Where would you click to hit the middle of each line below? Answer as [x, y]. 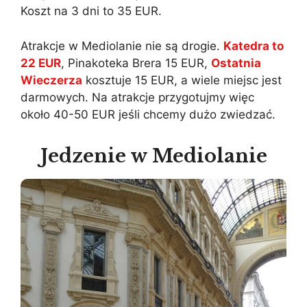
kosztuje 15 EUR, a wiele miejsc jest [182, 80]
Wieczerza [51, 80]
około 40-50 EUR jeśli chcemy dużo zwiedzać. [148, 114]
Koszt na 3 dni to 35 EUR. [91, 11]
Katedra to [254, 46]
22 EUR [41, 63]
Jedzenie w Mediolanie [153, 156]
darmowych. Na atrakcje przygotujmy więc [137, 97]
